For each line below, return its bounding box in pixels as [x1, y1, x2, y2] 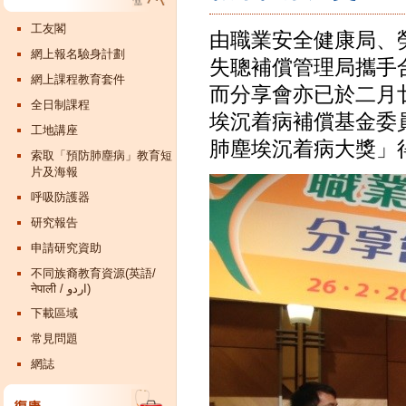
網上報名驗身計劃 [31, 47, 125, 61]
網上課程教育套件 [31, 72, 125, 86]
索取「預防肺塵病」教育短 [31, 149, 172, 162]
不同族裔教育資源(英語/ [31, 266, 156, 280]
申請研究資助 [31, 241, 101, 255]
